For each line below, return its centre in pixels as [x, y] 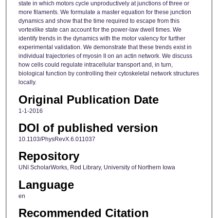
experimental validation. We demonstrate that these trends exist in [105, 47]
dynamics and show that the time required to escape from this [99, 21]
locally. [27, 82]
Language [46, 184]
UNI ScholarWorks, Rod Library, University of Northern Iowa [97, 168]
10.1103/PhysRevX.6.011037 [57, 139]
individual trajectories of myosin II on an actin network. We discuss [105, 56]
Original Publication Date [88, 99]
